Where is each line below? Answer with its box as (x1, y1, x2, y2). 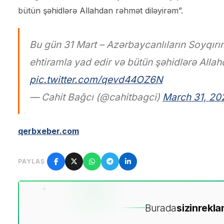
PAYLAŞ (18, 157, 45, 165)
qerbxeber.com (18, 125, 79, 136)
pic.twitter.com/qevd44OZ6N (29, 73, 162, 85)
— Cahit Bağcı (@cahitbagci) (29, 90, 162, 103)
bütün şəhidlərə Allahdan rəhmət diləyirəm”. (18, 5, 183, 15)
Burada (144, 201, 177, 214)
